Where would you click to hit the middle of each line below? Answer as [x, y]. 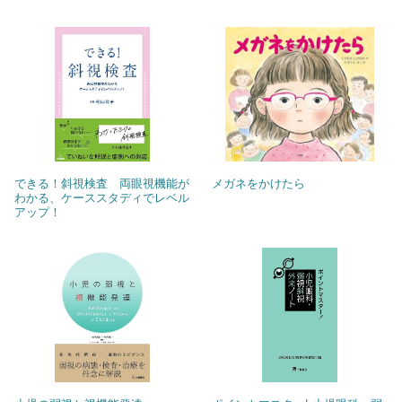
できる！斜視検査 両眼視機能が [102, 183]
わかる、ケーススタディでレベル [102, 197]
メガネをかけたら [258, 183]
